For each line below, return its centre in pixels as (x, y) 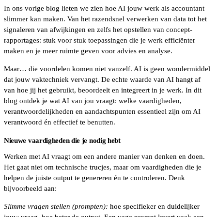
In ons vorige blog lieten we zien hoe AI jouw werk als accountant (104, 8)
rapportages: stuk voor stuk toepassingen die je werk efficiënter (100, 40)
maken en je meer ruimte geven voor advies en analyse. (89, 51)
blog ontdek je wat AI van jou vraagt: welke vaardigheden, (93, 101)
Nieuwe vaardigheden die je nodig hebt (62, 141)
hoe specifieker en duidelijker (154, 207)
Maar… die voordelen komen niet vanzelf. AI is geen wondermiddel (107, 69)
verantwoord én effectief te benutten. (61, 122)
